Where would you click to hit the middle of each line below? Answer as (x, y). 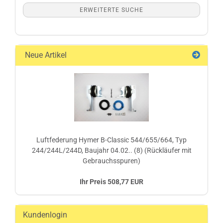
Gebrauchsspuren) (111, 161)
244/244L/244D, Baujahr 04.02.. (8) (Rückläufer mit (111, 150)
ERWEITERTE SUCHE (111, 10)
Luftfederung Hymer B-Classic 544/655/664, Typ (111, 140)
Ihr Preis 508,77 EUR (111, 182)
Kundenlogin (45, 215)
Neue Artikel (45, 55)
